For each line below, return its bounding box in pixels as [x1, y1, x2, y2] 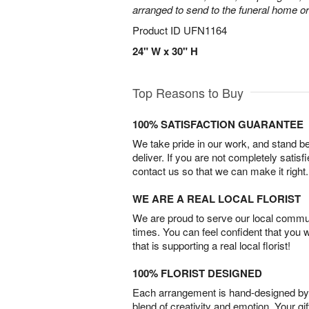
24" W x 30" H [132, 43, 198, 59]
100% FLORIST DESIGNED [132, 266, 262, 281]
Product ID [132, 23, 183, 37]
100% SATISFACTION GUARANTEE [132, 117, 303, 132]
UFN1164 [183, 23, 227, 37]
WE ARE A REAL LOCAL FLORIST [132, 191, 301, 206]
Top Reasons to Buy [132, 83, 243, 101]
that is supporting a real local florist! [132, 238, 290, 252]
